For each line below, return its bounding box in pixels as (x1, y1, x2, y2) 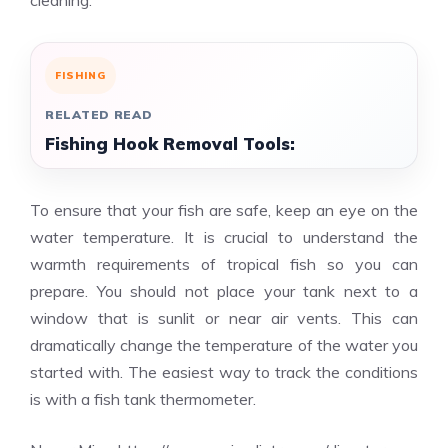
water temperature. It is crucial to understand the (30, 227, 418, 247)
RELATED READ (45, 107, 153, 122)
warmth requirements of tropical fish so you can (30, 254, 418, 274)
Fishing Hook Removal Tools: (45, 133, 295, 154)
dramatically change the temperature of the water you (30, 335, 418, 355)
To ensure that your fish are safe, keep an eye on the (30, 200, 418, 220)
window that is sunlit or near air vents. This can (30, 308, 418, 328)
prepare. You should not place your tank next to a (30, 281, 418, 301)
